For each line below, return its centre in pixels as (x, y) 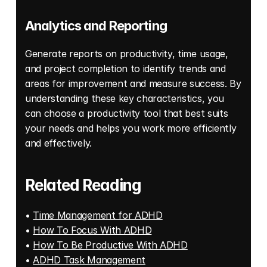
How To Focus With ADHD (92, 230)
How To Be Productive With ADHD (110, 245)
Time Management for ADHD (98, 215)
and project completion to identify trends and (125, 69)
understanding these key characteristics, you (125, 99)
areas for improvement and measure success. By (133, 84)
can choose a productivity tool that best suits (127, 114)
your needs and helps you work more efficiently (131, 128)
